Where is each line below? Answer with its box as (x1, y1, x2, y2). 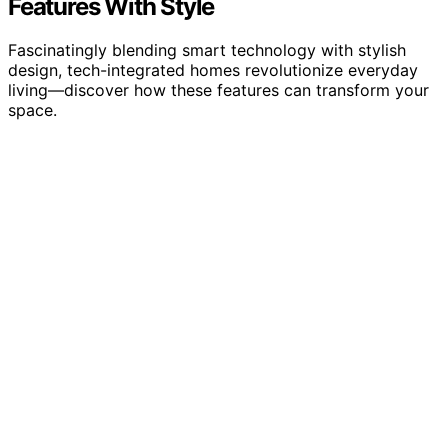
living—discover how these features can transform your (8, 80, 429, 101)
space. (8, 100, 57, 121)
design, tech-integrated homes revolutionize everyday (8, 60, 418, 81)
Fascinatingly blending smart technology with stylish (8, 40, 406, 61)
